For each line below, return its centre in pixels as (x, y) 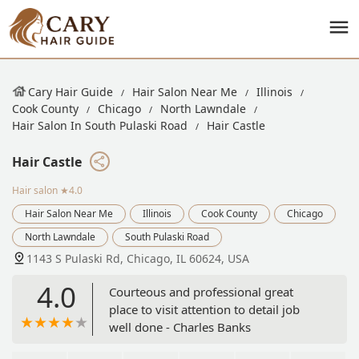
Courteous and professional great (201, 291)
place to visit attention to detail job (204, 309)
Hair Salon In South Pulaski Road (100, 125)
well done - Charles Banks (180, 327)
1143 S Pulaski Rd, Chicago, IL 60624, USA (138, 258)
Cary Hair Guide (71, 92)
